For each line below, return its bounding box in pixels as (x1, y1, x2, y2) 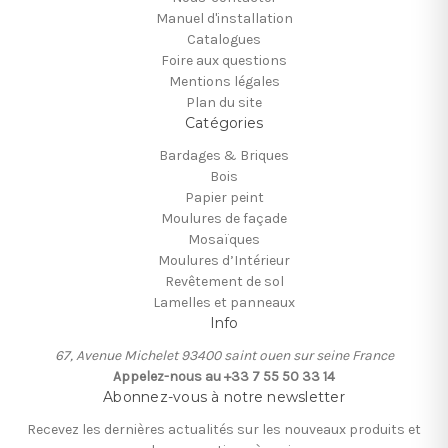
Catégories (184, 114, 264, 133)
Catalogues (187, 31, 261, 49)
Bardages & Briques (159, 147, 289, 165)
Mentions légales (168, 73, 280, 91)
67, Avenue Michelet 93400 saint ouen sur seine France (54, 347, 394, 365)
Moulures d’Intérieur (158, 252, 290, 270)
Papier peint (184, 189, 264, 207)
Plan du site (186, 94, 262, 112)
